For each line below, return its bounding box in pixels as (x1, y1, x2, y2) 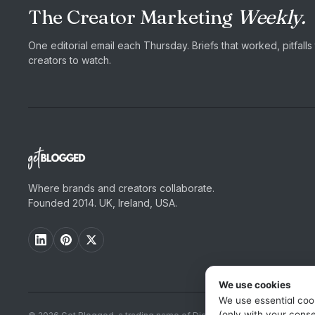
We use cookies (219, 279, 291, 290)
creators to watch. (28, 53, 111, 66)
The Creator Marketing (28, 4, 237, 29)
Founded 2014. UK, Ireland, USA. (28, 196, 177, 209)
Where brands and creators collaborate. (28, 181, 214, 194)
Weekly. (236, 4, 306, 29)
